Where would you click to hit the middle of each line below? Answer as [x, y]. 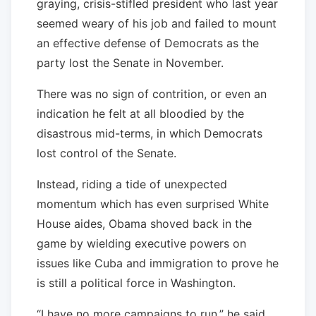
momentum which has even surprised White [153, 203]
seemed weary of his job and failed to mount [157, 23]
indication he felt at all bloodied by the [140, 113]
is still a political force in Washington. [136, 282]
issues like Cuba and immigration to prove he [158, 263]
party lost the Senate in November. [130, 62]
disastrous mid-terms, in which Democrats [150, 133]
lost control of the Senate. [107, 153]
